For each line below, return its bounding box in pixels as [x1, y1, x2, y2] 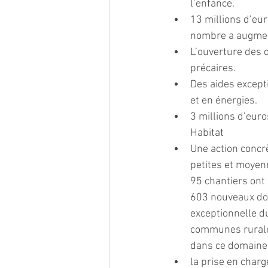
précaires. [190, 62, 236, 75]
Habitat [190, 126, 224, 139]
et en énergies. [190, 94, 257, 107]
